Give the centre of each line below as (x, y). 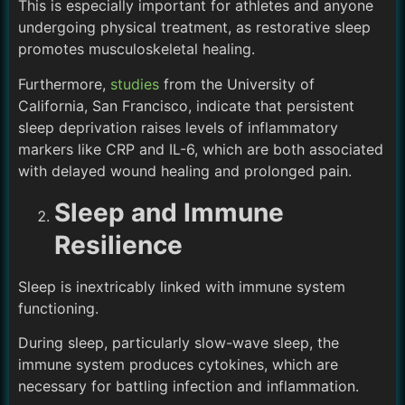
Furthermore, (64, 84)
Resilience (118, 245)
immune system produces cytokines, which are (178, 364)
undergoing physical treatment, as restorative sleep (194, 28)
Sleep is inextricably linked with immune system (182, 286)
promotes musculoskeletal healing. (137, 49)
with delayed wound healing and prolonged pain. (185, 170)
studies (135, 84)
